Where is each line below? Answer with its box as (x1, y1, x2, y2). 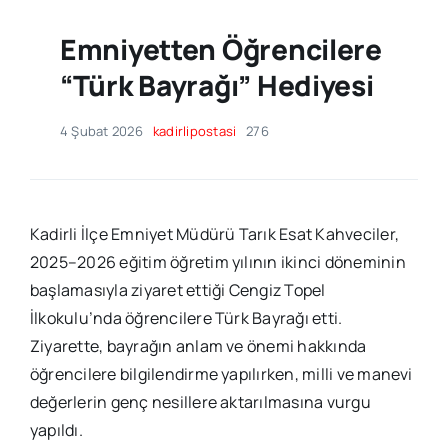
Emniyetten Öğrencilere (59, 30, 382, 69)
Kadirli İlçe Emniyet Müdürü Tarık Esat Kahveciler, (29, 223, 399, 246)
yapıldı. (29, 419, 83, 442)
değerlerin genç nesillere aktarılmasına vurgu (29, 391, 371, 414)
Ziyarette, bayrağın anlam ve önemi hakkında (29, 335, 367, 358)
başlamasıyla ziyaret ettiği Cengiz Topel (29, 279, 326, 302)
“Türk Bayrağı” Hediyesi (59, 66, 374, 105)
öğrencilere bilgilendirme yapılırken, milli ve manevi (29, 363, 413, 386)
